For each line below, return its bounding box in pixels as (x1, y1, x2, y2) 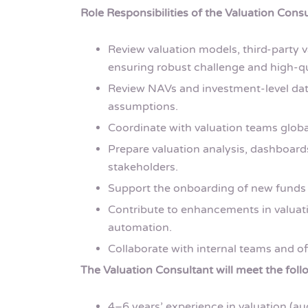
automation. (108, 221, 172, 235)
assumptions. (108, 100, 178, 114)
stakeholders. (108, 160, 178, 175)
